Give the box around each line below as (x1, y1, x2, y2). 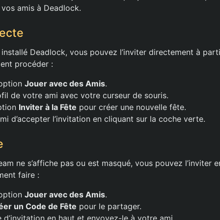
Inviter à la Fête (19, 102, 77, 112)
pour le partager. (77, 201, 141, 211)
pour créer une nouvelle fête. (77, 102, 186, 112)
